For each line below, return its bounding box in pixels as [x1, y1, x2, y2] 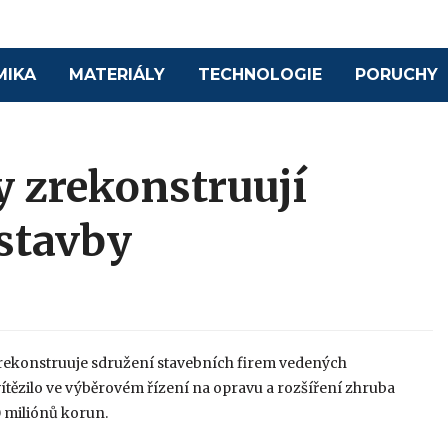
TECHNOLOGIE [198, 65, 323, 85]
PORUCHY [355, 65, 439, 85]
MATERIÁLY [69, 65, 166, 85]
